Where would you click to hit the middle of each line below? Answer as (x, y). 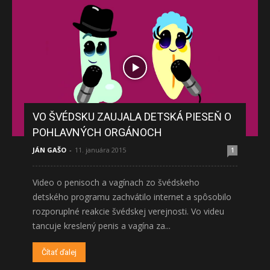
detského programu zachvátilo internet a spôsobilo (132, 197)
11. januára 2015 (100, 150)
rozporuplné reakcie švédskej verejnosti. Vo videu (128, 212)
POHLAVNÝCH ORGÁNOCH (97, 133)
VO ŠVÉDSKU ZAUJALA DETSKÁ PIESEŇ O (132, 117)
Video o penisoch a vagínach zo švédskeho (116, 183)
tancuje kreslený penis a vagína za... (102, 226)
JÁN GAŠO (49, 150)
